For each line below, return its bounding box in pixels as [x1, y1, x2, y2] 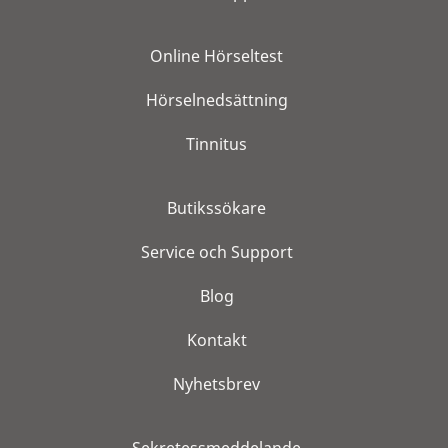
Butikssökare [167, 197, 266, 219]
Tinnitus [186, 133, 247, 155]
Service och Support [140, 241, 293, 263]
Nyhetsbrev [173, 373, 260, 395]
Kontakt [186, 329, 247, 351]
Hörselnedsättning [145, 89, 288, 111]
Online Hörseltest [150, 45, 283, 67]
